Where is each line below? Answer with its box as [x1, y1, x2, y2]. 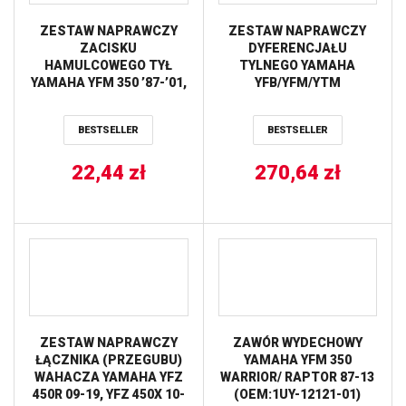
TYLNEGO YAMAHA [239, 58, 356, 72]
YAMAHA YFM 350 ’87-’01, [30, 75, 187, 90]
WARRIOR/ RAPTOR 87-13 [220, 369, 375, 384]
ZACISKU [80, 41, 138, 55]
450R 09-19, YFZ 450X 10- [32, 386, 185, 401]
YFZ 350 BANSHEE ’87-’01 [30, 92, 187, 107]
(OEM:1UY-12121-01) [234, 386, 362, 401]
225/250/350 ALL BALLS [225, 92, 370, 107]
